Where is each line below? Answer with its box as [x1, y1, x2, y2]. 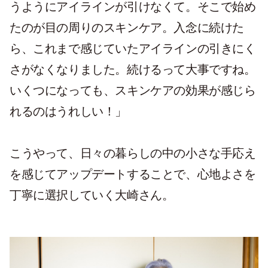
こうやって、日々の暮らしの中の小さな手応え [10, 146, 256, 160]
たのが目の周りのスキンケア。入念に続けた [10, 20, 245, 34]
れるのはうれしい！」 [10, 104, 127, 118]
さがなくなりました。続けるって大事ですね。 [10, 62, 256, 76]
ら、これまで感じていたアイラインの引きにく [10, 41, 256, 55]
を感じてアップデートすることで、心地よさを [10, 167, 256, 181]
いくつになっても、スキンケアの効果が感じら [10, 83, 256, 97]
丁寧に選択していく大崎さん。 [10, 188, 174, 202]
